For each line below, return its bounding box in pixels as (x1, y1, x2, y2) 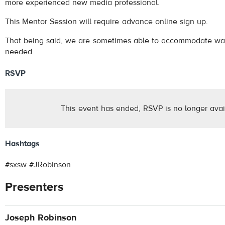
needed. (5, 47, 34, 57)
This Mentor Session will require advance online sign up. (5, 17, 208, 27)
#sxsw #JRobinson (5, 160, 71, 170)
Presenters (5, 179, 63, 195)
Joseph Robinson (5, 212, 77, 224)
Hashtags (5, 139, 40, 149)
